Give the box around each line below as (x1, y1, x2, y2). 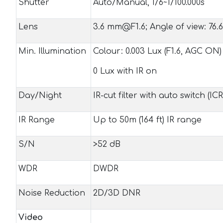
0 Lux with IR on (93, 67, 157, 76)
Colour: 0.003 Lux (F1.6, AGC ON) (93, 47, 222, 56)
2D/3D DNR (93, 189, 140, 198)
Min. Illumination (18, 47, 86, 56)
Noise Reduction (18, 189, 85, 198)
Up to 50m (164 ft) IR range (93, 115, 202, 124)
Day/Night (18, 91, 62, 100)
